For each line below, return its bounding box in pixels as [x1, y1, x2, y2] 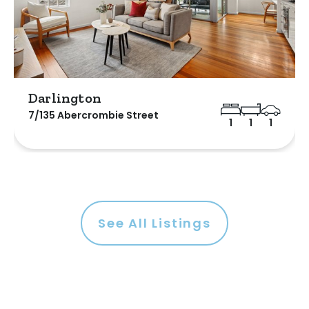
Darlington [28, 89, 101, 106]
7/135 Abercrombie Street [28, 108, 159, 122]
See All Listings [98, 214, 211, 232]
